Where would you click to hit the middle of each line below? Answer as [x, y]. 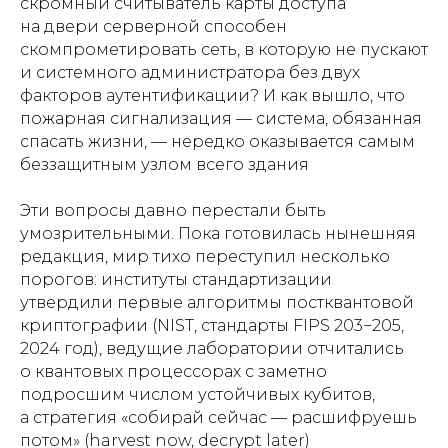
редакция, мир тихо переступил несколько [205, 256]
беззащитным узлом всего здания [164, 164]
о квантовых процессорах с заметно [173, 371]
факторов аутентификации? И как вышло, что [212, 95]
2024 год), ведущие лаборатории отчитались [212, 348]
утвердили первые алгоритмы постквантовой [217, 302]
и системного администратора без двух [190, 72]
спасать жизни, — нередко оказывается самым [217, 141]
